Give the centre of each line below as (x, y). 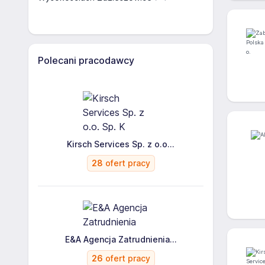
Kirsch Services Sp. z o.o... (121, 144)
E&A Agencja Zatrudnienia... (121, 239)
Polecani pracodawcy (86, 60)
